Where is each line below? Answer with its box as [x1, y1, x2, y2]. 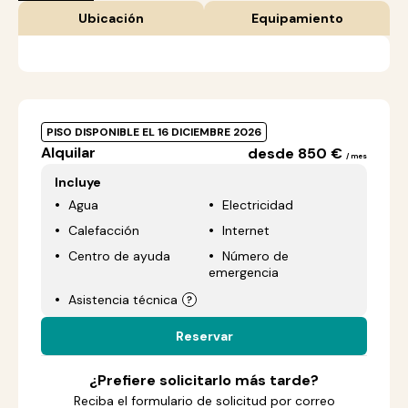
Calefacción [68, 222, 139, 239]
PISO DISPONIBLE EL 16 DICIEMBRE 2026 [46, 125, 261, 139]
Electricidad [222, 197, 293, 213]
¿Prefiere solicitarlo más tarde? [89, 371, 319, 390]
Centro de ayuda [68, 248, 170, 264]
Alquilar [41, 143, 96, 162]
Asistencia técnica [68, 291, 178, 308]
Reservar [175, 328, 233, 344]
